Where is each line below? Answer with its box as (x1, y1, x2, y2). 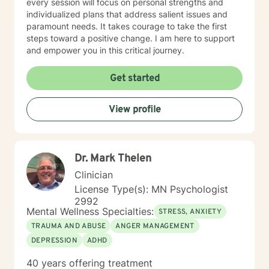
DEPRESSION (31, 236, 77, 246)
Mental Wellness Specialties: (26, 205, 154, 217)
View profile (108, 104, 161, 116)
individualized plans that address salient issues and (26, 9, 228, 19)
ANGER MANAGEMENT (115, 222, 195, 231)
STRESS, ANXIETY (159, 207, 222, 217)
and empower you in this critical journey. (26, 45, 184, 55)
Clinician (74, 169, 113, 181)
